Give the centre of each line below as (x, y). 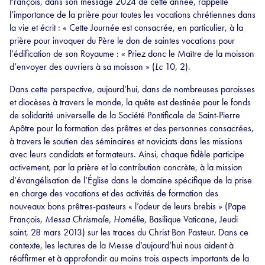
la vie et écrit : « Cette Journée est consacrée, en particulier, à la (126, 28)
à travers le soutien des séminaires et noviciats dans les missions (126, 141)
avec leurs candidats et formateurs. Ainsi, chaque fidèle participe (127, 154)
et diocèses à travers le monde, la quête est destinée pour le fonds (130, 102)
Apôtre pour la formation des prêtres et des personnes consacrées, (132, 128)
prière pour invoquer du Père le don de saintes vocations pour (122, 41)
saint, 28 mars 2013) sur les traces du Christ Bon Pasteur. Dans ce (129, 232)
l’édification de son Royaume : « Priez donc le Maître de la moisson (132, 54)
